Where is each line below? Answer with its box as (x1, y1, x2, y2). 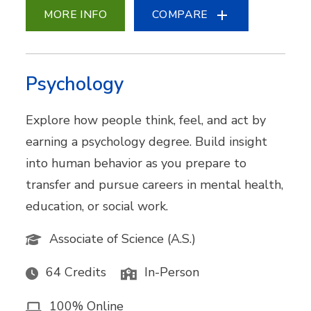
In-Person (144, 264, 200, 281)
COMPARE (152, 7, 208, 23)
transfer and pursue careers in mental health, (26, 176, 284, 194)
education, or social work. (26, 198, 169, 215)
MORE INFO (44, 7, 108, 23)
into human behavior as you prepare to (26, 155, 247, 172)
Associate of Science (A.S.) (49, 230, 196, 248)
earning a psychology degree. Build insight (26, 133, 268, 151)
